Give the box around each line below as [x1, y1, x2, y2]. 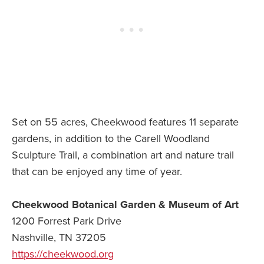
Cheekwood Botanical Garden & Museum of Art [12, 198, 239, 212]
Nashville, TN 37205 [12, 231, 106, 245]
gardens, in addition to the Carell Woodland [12, 132, 210, 146]
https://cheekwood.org [12, 247, 114, 261]
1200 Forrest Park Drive [12, 214, 121, 228]
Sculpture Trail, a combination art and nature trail [12, 148, 234, 162]
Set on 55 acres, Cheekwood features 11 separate [12, 115, 239, 129]
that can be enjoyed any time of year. [12, 165, 182, 179]
